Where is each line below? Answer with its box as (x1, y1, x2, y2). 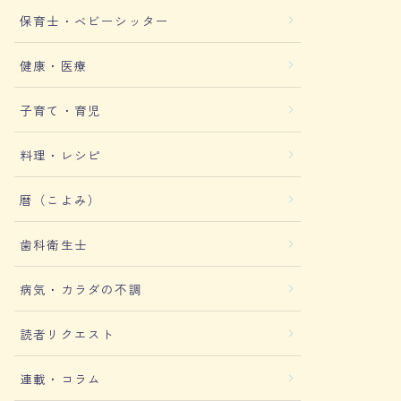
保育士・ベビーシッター (20, 12, 170, 30)
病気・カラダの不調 (20, 280, 142, 298)
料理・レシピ (20, 146, 102, 164)
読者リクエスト (20, 325, 115, 343)
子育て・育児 (20, 101, 102, 119)
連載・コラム (20, 370, 102, 388)
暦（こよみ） (20, 191, 102, 209)
